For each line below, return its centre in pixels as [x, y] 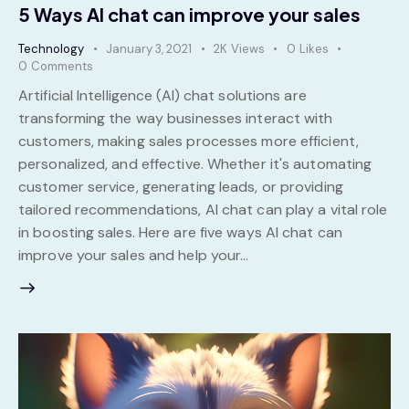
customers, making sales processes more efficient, [189, 141]
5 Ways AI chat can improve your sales [189, 14]
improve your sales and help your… [134, 255]
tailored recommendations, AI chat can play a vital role [203, 209]
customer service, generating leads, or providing [181, 186]
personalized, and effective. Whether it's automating [195, 163]
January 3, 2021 [149, 48]
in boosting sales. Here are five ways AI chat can [180, 232]
